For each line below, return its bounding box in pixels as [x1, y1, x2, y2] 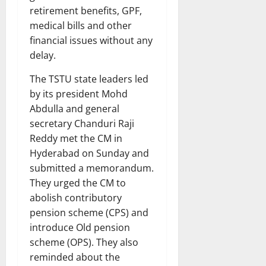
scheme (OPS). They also [30, 235, 138, 249]
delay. [30, 48, 56, 62]
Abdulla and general [30, 102, 119, 115]
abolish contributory [30, 191, 122, 204]
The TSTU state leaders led [30, 72, 148, 85]
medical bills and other [30, 18, 132, 32]
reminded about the [30, 250, 120, 264]
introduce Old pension [30, 220, 130, 234]
